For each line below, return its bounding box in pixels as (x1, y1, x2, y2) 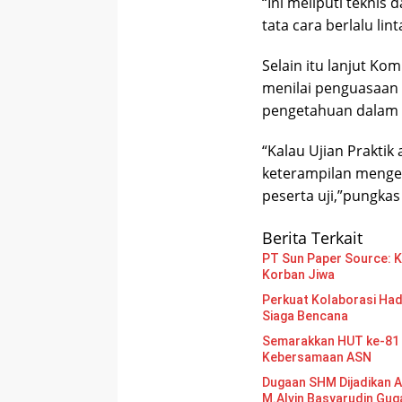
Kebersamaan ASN (262, 350, 371, 365)
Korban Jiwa (262, 267, 335, 283)
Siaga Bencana (262, 309, 348, 324)
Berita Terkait (262, 227, 363, 249)
